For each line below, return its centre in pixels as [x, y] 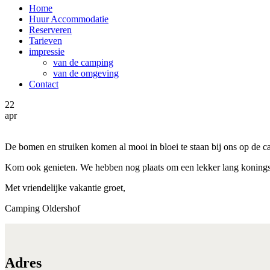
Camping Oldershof [42, 208]
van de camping [83, 62]
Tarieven [46, 40]
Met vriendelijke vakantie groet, [65, 187]
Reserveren [50, 30]
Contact [44, 84]
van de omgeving [86, 73]
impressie [47, 51]
